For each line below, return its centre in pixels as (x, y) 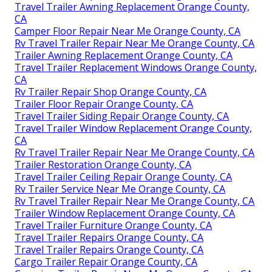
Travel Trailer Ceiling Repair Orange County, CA (123, 176)
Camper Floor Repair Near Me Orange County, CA (127, 31)
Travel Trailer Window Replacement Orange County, (133, 128)
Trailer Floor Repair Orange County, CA (104, 104)
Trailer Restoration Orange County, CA (103, 164)
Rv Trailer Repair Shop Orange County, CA (110, 91)
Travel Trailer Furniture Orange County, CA (113, 225)
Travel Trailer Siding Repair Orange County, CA (122, 116)
